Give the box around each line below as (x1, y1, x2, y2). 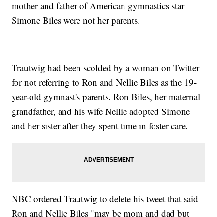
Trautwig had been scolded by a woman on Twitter (12, 62, 200, 74)
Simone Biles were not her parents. (12, 14, 140, 27)
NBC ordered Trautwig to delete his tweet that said (12, 192, 199, 205)
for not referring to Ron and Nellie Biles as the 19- (12, 76, 197, 89)
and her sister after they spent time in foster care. (12, 120, 188, 132)
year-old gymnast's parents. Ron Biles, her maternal (12, 91, 201, 103)
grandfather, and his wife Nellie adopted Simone (12, 105, 190, 118)
